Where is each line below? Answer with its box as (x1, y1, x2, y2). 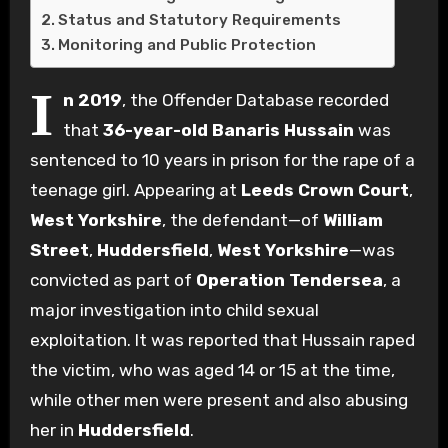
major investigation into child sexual (29, 299, 319, 320)
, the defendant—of (161, 209, 323, 230)
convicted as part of (29, 269, 196, 290)
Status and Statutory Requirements (57, 10, 341, 29)
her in (29, 419, 78, 440)
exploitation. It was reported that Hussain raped (29, 329, 415, 350)
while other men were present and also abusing (29, 389, 408, 410)
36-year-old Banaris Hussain (102, 119, 354, 140)
